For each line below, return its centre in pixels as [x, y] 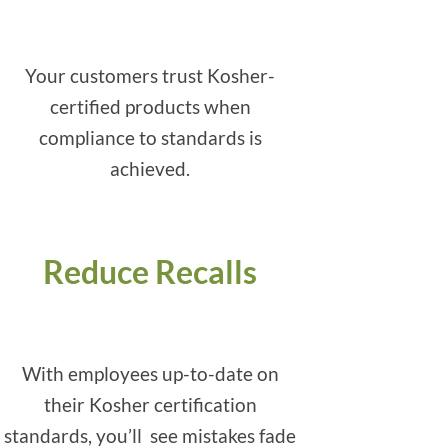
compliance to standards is [150, 138]
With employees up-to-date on [150, 374]
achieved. [150, 169]
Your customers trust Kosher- [150, 76]
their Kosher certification [150, 405]
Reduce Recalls [150, 271]
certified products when [150, 107]
